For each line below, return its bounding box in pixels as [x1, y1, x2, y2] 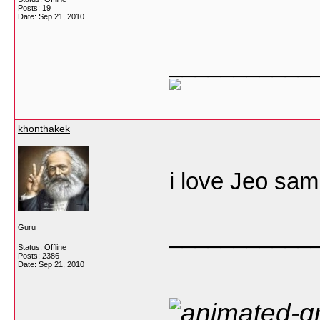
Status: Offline [18, 243, 66, 251]
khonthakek [18, 123, 70, 134]
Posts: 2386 [18, 251, 59, 260]
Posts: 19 [18, 4, 51, 12]
